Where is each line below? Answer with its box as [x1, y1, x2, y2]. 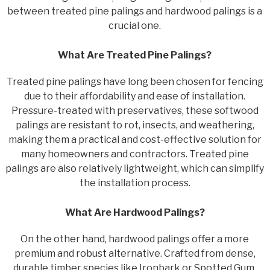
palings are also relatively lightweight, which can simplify [5, 162, 265, 174]
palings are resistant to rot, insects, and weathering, [15, 119, 254, 131]
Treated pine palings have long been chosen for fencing [6, 75, 263, 87]
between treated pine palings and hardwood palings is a [7, 5, 263, 17]
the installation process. [79, 177, 190, 189]
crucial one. [108, 19, 162, 31]
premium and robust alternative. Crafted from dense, [14, 247, 256, 259]
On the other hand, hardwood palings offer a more [20, 233, 250, 245]
